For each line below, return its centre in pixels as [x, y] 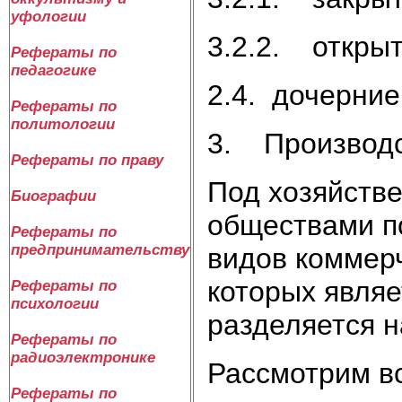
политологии [63, 124]
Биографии [53, 196]
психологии [55, 304]
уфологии [48, 17]
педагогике [53, 70]
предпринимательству [100, 250]
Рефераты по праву [87, 160]
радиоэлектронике [83, 358]
